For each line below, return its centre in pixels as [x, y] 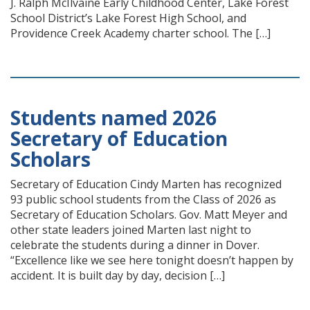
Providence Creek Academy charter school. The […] [140, 33]
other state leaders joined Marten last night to [131, 230]
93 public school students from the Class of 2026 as [143, 199]
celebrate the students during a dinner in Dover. [135, 245]
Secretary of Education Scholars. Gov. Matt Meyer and [149, 215]
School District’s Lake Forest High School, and [128, 18]
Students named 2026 [113, 118]
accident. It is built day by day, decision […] [118, 275]
